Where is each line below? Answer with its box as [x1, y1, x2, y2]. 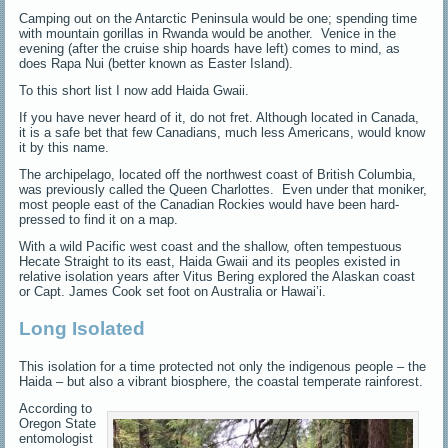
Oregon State [19, 415, 97, 431]
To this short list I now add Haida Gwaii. [19, 82, 250, 98]
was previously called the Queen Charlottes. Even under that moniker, [19, 181, 428, 197]
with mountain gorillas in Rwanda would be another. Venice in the [19, 25, 397, 41]
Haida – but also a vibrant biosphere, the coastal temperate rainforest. [19, 373, 424, 389]
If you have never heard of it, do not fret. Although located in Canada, [19, 109, 420, 125]
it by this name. [19, 139, 110, 155]
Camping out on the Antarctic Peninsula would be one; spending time [19, 10, 418, 26]
